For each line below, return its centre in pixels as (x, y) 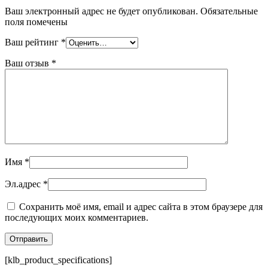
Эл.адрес (24, 184)
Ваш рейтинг (33, 42)
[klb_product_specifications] (58, 260)
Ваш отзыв (28, 63)
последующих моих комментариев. (77, 218)
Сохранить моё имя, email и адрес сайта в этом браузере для (141, 207)
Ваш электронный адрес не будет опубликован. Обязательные (131, 11)
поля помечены (36, 22)
